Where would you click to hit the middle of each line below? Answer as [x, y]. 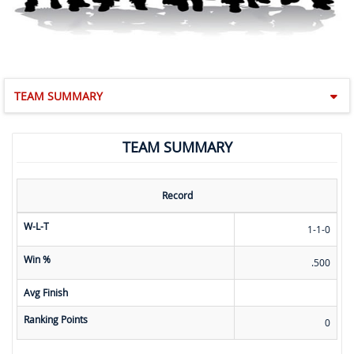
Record [177, 196]
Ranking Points [56, 320]
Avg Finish [46, 293]
